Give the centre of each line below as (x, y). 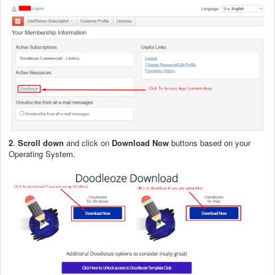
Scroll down (41, 143)
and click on (88, 143)
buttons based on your (210, 143)
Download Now (140, 143)
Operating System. (42, 154)
